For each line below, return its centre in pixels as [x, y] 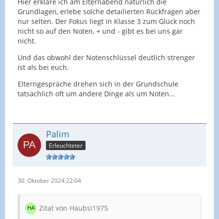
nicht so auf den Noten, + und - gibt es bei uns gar [100, 31]
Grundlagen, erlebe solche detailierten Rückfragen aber [109, 12]
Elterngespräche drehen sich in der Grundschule [98, 84]
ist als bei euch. [43, 67]
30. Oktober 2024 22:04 [49, 181]
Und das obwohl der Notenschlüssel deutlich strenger [106, 58]
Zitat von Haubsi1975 [74, 208]
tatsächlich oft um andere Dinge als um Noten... [96, 94]
